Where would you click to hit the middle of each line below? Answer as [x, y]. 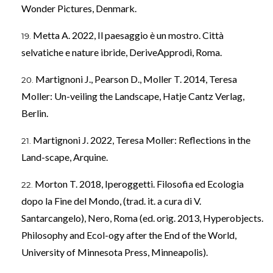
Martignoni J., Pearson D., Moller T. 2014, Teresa [136, 79]
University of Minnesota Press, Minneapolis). [115, 252]
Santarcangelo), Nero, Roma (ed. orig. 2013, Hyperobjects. [142, 218]
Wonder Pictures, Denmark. [79, 8]
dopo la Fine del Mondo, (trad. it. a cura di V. [111, 200]
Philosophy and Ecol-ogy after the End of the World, [129, 235]
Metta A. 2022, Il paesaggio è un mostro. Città [128, 35]
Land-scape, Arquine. [65, 157]
